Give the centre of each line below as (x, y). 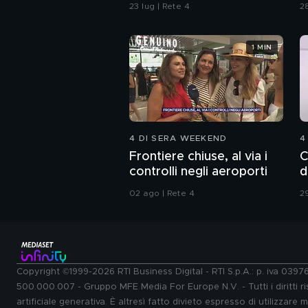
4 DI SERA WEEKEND (178, 139)
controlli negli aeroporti (198, 172)
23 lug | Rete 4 (159, 7)
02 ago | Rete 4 (162, 194)
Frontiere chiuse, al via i (198, 157)
